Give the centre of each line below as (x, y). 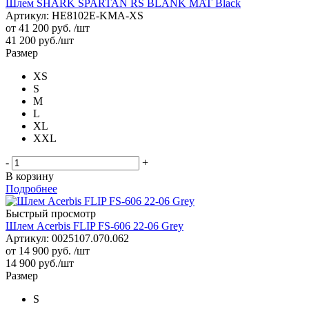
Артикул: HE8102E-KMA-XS (74, 15)
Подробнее (31, 188)
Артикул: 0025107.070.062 (67, 238)
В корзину (30, 176)
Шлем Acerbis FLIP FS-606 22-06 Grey (94, 226)
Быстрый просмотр (51, 213)
